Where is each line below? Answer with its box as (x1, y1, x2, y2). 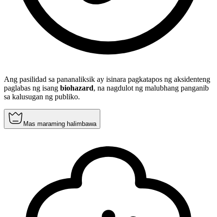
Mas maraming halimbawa (23, 120, 96, 128)
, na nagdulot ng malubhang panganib (93, 84, 209, 93)
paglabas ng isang (4, 84, 60, 93)
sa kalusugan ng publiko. (4, 93, 80, 101)
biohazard (60, 84, 93, 93)
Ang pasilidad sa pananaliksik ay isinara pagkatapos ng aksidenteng (4, 75, 210, 84)
